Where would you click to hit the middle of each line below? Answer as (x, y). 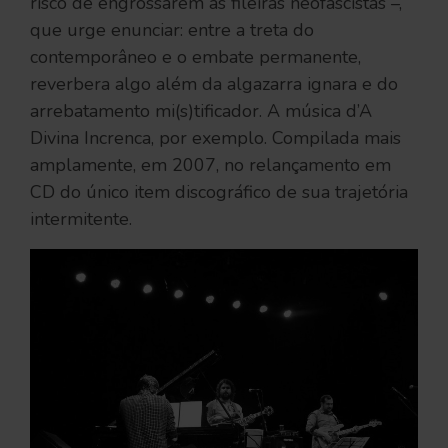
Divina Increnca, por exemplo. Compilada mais (215, 138)
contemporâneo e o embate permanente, (195, 57)
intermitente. (81, 219)
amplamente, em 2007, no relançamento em (210, 165)
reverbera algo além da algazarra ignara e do (214, 84)
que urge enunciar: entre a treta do (172, 30)
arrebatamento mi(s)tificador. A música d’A (201, 111)
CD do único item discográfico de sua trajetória (219, 192)
